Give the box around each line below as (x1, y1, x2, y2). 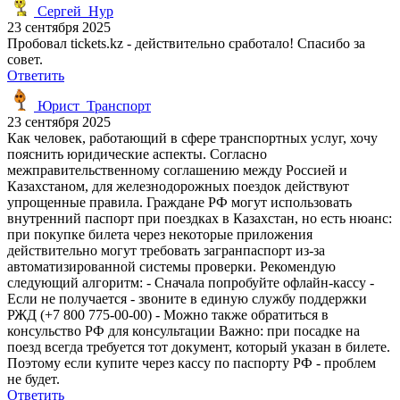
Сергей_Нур (34, 3, 113, 19)
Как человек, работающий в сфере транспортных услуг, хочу (7, 129, 378, 146)
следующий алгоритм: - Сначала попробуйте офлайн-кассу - (7, 274, 374, 290)
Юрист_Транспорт (34, 97, 151, 113)
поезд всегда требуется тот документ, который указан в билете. (7, 338, 390, 354)
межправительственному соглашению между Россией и (7, 162, 347, 178)
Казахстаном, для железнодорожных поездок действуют (7, 178, 349, 194)
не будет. (7, 371, 60, 387)
